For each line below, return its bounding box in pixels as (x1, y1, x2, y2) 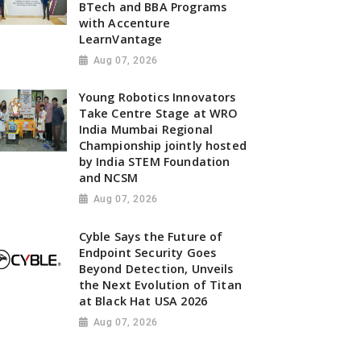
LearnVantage (78, 31, 163, 47)
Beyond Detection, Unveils (78, 261, 234, 277)
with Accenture (78, 15, 170, 31)
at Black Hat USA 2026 (78, 293, 208, 309)
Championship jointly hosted (78, 138, 247, 154)
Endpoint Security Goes (78, 245, 217, 261)
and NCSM (78, 170, 138, 186)
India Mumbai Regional (78, 122, 214, 138)
